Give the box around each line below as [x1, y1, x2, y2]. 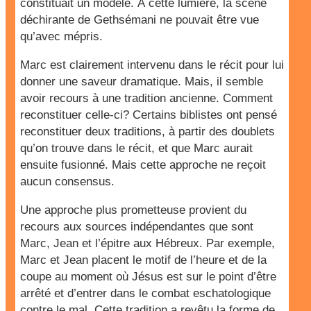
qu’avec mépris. [20, 30, 103, 43]
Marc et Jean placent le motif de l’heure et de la [20, 253, 267, 267]
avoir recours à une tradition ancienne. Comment [20, 92, 273, 105]
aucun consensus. [20, 175, 115, 188]
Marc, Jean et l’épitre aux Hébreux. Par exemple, [20, 237, 275, 250]
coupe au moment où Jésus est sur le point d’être [20, 270, 276, 283]
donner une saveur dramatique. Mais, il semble [20, 75, 263, 88]
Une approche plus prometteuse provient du [20, 203, 246, 217]
